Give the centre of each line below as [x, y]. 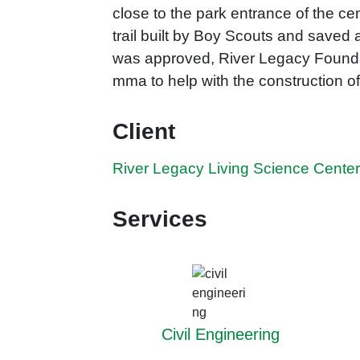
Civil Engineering [220, 335]
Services [160, 219]
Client [144, 132]
